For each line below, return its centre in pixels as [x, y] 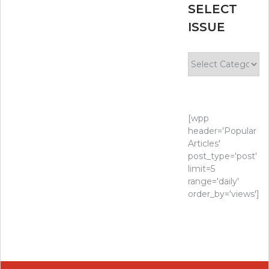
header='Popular [222, 131]
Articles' [204, 144]
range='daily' [214, 182]
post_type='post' [223, 156]
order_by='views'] [224, 194]
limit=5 [202, 169]
